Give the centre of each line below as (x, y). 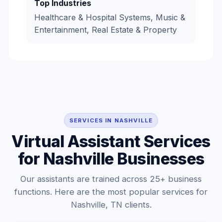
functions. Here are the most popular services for (111, 192)
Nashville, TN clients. (111, 205)
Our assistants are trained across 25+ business (111, 179)
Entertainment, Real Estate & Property (106, 30)
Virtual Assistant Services (111, 141)
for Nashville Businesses (111, 159)
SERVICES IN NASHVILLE (111, 120)
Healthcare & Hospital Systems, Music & (110, 17)
